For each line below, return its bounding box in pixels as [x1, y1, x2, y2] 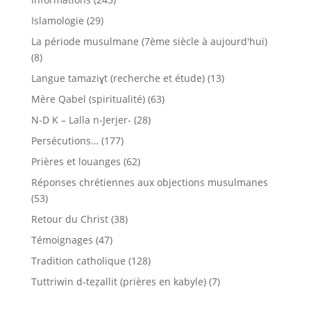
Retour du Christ [31, 212, 108, 226]
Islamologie [31, 14, 84, 27]
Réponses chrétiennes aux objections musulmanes [31, 176, 268, 189]
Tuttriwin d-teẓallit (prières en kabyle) [31, 275, 206, 288]
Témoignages [31, 233, 93, 246]
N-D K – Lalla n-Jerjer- [31, 113, 131, 126]
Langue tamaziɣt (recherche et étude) [31, 72, 205, 85]
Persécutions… [31, 134, 99, 147]
